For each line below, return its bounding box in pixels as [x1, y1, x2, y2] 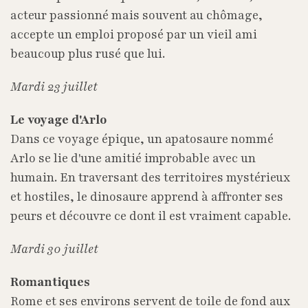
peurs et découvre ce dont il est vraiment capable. [10, 208, 291, 224]
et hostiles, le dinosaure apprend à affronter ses [10, 188, 283, 205]
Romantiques [10, 274, 90, 290]
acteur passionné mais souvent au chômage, [10, 7, 263, 23]
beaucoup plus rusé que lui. [10, 45, 165, 62]
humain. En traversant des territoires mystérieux [10, 169, 290, 186]
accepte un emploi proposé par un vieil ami [10, 26, 257, 43]
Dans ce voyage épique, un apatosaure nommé [10, 131, 274, 147]
